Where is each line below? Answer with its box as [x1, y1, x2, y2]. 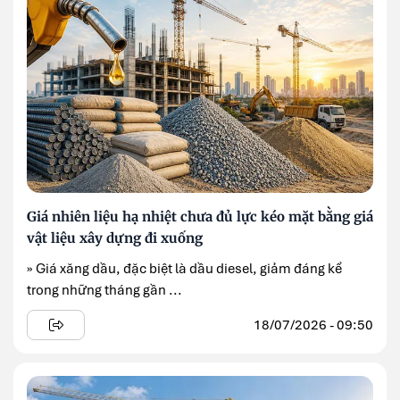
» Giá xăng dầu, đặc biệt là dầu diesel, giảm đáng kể [27, 259, 342, 278]
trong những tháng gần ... [27, 280, 182, 299]
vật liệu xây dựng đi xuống [27, 229, 203, 246]
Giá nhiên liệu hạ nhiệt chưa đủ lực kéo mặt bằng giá [27, 207, 373, 225]
